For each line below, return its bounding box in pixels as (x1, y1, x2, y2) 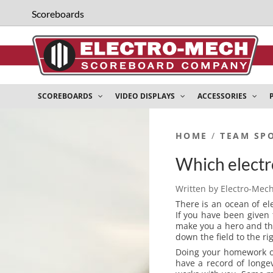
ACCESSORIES (197, 91, 249, 101)
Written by (175, 183, 221, 195)
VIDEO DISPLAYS (115, 91, 177, 101)
